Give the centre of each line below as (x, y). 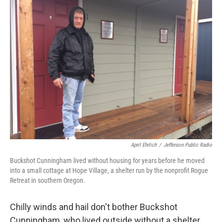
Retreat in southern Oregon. (48, 180)
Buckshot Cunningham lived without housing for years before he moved (107, 161)
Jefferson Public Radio (188, 145)
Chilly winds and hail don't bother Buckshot (94, 207)
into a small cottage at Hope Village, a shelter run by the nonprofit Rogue (109, 170)
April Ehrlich (144, 145)
